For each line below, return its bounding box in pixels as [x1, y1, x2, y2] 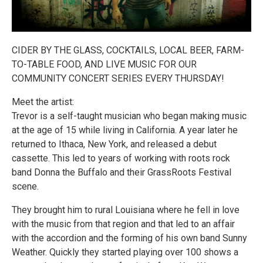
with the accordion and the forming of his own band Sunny [12, 232, 247, 244]
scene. [12, 180, 39, 192]
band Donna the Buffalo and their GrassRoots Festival [12, 166, 231, 178]
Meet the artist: [12, 96, 74, 107]
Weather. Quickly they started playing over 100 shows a [12, 246, 238, 258]
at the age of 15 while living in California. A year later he [12, 124, 238, 136]
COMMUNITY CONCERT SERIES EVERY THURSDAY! [12, 72, 224, 84]
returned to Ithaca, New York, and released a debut [12, 138, 217, 150]
